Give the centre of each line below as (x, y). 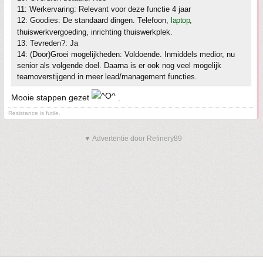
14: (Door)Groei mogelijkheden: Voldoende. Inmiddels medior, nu (126, 54)
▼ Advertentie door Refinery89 (133, 139)
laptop (180, 20)
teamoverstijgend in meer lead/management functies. (107, 77)
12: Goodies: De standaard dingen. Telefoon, (94, 20)
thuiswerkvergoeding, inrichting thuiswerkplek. (95, 32)
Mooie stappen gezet (51, 97)
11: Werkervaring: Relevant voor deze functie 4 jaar (104, 9)
